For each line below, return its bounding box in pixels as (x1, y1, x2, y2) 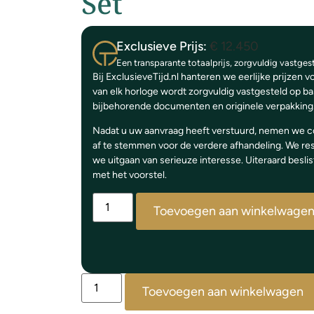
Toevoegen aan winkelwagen (142, 283, 303, 299)
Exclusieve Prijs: (116, 39, 210, 54)
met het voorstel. (92, 169, 167, 182)
